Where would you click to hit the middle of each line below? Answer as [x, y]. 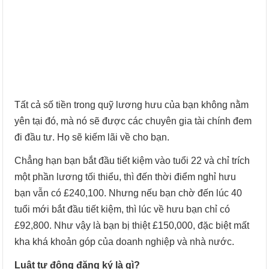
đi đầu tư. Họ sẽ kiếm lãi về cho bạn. [92, 137]
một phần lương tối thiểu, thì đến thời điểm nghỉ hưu [125, 177]
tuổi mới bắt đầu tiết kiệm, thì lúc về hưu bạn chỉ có [122, 209]
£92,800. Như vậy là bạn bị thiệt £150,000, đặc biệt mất [132, 225]
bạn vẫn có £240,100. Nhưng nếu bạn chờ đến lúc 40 [128, 193]
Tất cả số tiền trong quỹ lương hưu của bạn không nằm [132, 105]
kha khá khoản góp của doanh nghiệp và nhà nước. [125, 242]
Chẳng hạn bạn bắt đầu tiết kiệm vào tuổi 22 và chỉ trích [132, 161]
